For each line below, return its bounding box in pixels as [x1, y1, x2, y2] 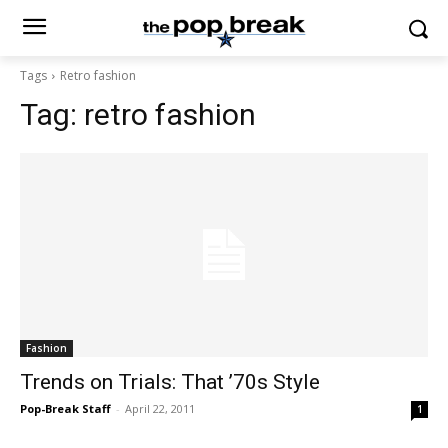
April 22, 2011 [125, 401, 195, 416]
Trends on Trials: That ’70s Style [20, 370, 320, 394]
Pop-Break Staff [20, 401, 111, 416]
